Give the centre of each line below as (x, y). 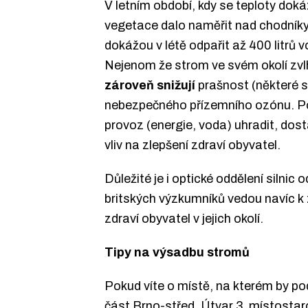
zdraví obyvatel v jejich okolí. (184, 219)
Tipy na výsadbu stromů (177, 252)
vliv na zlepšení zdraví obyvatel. (192, 145)
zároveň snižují (151, 86)
